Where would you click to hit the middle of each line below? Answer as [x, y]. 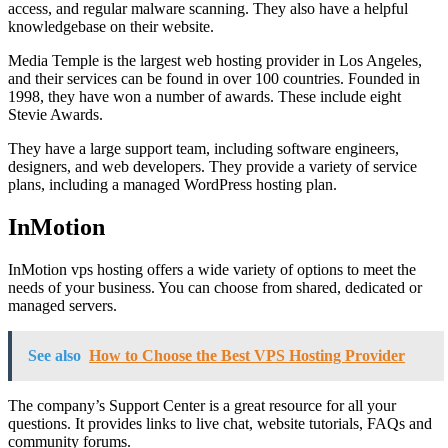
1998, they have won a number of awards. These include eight [204, 96]
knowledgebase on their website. [111, 26]
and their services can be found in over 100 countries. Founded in [214, 78]
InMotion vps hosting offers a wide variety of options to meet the [212, 269]
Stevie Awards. [55, 114]
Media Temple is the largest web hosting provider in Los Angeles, [215, 60]
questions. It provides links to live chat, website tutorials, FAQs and [220, 423]
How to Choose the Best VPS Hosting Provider [247, 355]
